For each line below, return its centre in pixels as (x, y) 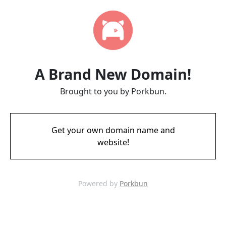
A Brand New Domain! (113, 74)
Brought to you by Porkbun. (113, 91)
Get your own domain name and (113, 130)
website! (113, 142)
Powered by (99, 183)
